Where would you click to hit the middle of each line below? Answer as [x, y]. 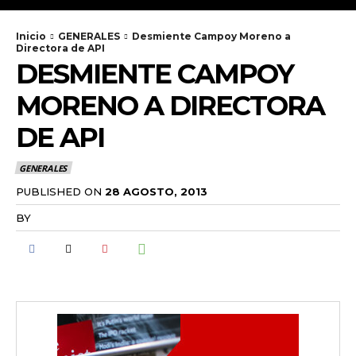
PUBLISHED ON [59, 191]
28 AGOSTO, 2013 [156, 191]
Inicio [31, 36]
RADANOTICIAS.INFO [93, 217]
